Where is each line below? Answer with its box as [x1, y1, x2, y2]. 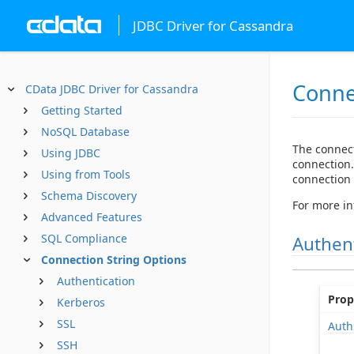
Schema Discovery [41, 188, 137, 203]
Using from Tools [41, 167, 130, 182]
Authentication [57, 273, 135, 288]
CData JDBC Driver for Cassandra [25, 81, 198, 96]
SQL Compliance [41, 231, 127, 246]
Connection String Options [41, 252, 186, 267]
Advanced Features [41, 209, 142, 224]
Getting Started [41, 103, 122, 118]
